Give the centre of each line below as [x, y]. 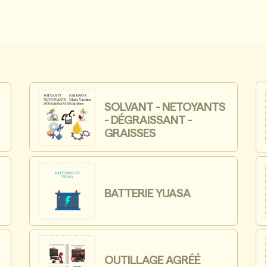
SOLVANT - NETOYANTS [165, 107]
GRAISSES [130, 133]
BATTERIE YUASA [148, 194]
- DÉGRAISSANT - [148, 120]
